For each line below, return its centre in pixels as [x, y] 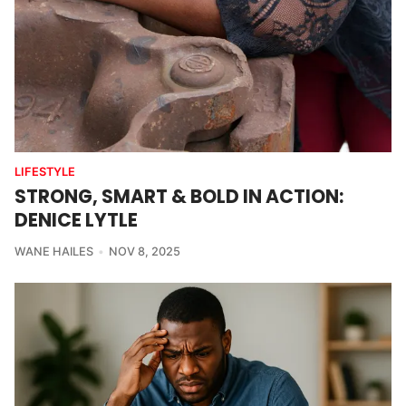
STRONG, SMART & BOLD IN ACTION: [179, 196]
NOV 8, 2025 [144, 251]
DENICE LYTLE [76, 219]
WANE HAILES [54, 251]
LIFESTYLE [45, 171]
